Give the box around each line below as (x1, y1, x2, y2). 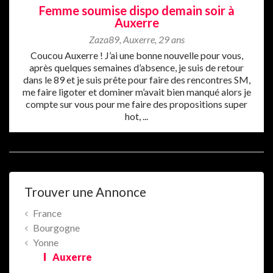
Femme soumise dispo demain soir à (38, 2, 235, 18)
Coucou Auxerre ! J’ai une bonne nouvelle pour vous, (30, 49, 243, 61)
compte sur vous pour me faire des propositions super (26, 97, 247, 110)
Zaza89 (88, 33, 119, 45)
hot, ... (125, 110, 148, 122)
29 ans (158, 33, 185, 45)
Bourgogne (33, 221, 80, 233)
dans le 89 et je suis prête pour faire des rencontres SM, (23, 73, 250, 85)
